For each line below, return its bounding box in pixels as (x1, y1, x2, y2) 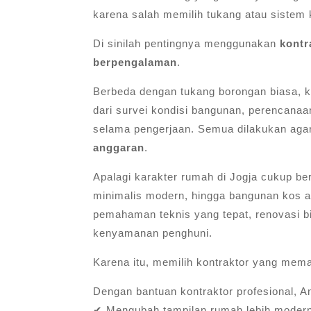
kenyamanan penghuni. (93, 226, 213, 239)
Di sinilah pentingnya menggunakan (93, 37, 280, 49)
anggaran (93, 141, 145, 153)
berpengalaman (93, 56, 178, 68)
